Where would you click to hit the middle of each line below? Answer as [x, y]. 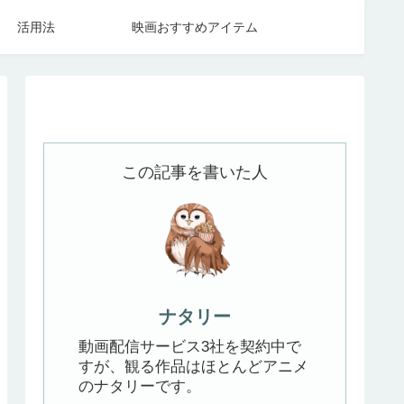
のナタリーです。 [140, 386]
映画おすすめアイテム [195, 27]
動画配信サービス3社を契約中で [190, 346]
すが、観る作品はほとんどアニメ [193, 366]
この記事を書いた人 [195, 172]
